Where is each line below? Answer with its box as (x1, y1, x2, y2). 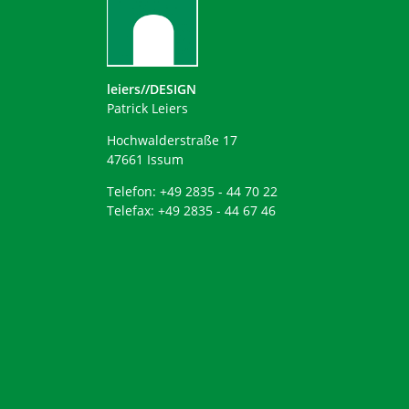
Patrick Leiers (107, 99, 188, 117)
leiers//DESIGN (107, 79, 196, 98)
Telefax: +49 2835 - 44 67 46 (107, 201, 276, 219)
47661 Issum (107, 150, 184, 168)
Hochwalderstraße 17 (107, 131, 237, 149)
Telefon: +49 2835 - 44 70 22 (107, 182, 278, 200)
